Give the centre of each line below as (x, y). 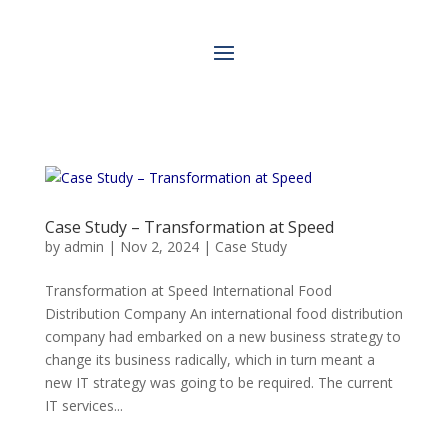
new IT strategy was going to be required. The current (218, 382)
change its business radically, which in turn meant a (209, 359)
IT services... (83, 405)
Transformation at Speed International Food (188, 290)
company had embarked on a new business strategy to (222, 336)
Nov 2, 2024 (159, 246)
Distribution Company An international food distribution (223, 313)
